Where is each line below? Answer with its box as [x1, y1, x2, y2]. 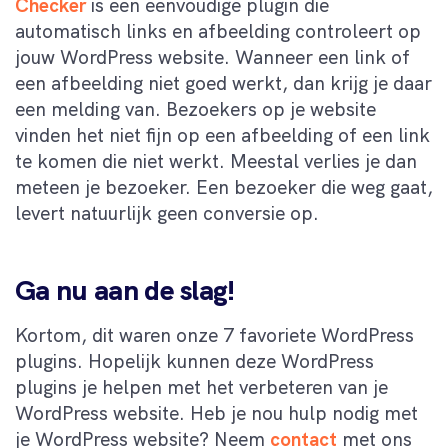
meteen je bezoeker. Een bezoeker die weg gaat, [15, 174, 433, 200]
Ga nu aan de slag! [15, 271, 235, 308]
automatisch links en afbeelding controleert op [15, 18, 421, 44]
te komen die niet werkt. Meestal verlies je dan [15, 148, 417, 174]
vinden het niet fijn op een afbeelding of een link [15, 122, 430, 148]
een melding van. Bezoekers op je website [15, 96, 376, 122]
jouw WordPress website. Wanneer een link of [15, 44, 410, 70]
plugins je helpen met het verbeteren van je [15, 374, 388, 400]
